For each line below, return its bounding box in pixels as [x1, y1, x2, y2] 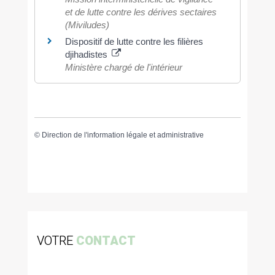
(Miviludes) [64, 20, 109, 31]
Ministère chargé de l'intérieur [64, 62, 182, 73]
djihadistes [64, 49, 110, 60]
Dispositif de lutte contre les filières [64, 36, 203, 47]
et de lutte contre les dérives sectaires [64, 7, 217, 18]
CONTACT [76, 231, 136, 250]
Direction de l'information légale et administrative [41, 130, 204, 139]
